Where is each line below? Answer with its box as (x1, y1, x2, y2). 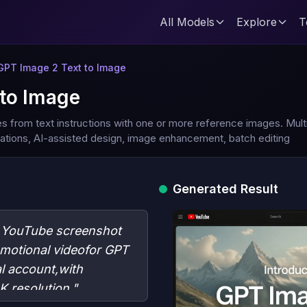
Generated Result (173, 182, 278, 196)
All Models (160, 15, 214, 29)
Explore (236, 15, 277, 29)
